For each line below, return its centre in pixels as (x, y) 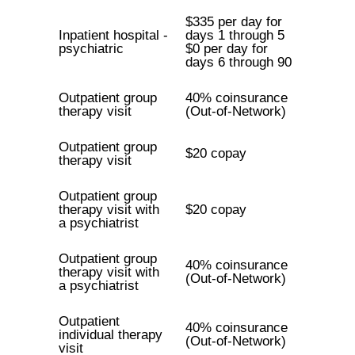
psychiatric (91, 49)
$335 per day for (233, 22)
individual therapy (110, 335)
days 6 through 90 (238, 62)
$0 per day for (226, 49)
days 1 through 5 (235, 35)
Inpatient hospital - (113, 35)
